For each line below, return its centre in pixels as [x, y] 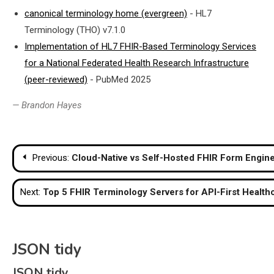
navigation [57, 179]
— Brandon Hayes [47, 105]
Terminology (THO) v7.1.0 [75, 30]
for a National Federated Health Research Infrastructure [137, 63]
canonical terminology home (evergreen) [106, 13]
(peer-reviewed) [56, 79]
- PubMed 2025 [119, 79]
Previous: [51, 157]
